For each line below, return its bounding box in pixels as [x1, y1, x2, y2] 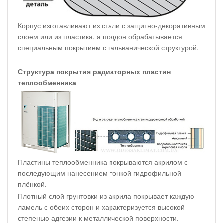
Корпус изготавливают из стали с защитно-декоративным [18, 20, 205, 30]
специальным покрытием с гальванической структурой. [18, 42, 199, 52]
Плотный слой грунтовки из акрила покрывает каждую [18, 191, 194, 201]
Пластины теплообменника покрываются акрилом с [18, 157, 188, 167]
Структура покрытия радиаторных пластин [18, 66, 171, 76]
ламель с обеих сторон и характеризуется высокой [18, 202, 185, 212]
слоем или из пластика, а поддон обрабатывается [18, 31, 182, 41]
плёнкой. [18, 179, 47, 189]
